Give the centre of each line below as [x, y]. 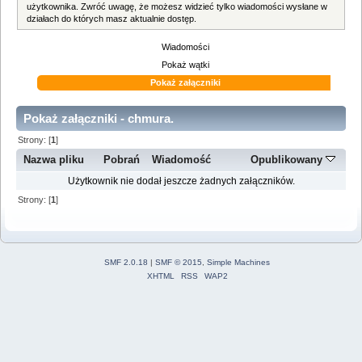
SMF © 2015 [179, 262]
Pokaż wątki [186, 64]
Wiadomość [182, 160]
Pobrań [122, 160]
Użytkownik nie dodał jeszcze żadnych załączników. [181, 181]
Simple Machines [238, 262]
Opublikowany [288, 160]
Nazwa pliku [54, 160]
